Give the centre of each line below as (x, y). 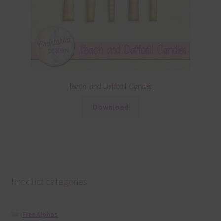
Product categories (49, 182)
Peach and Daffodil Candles (110, 87)
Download (110, 107)
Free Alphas (40, 214)
